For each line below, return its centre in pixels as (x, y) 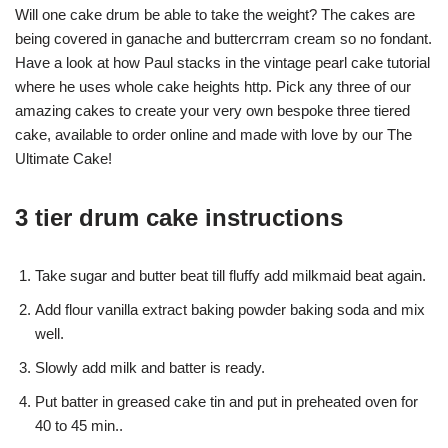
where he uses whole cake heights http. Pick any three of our (213, 86)
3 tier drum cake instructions (179, 217)
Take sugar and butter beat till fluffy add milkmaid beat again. (230, 275)
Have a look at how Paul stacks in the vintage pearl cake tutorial (222, 62)
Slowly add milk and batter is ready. (150, 367)
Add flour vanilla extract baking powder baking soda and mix (230, 309)
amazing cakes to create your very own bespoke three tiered (212, 110)
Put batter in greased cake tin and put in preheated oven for (226, 401)
